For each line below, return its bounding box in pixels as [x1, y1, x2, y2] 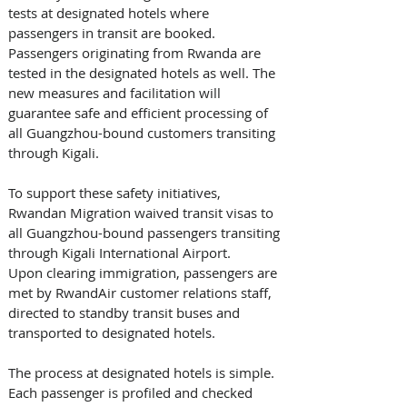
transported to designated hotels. [8, 323, 215, 342]
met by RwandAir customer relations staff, [8, 283, 275, 302]
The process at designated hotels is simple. [8, 362, 278, 382]
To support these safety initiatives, [8, 183, 224, 202]
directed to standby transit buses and [8, 303, 243, 322]
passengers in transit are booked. [8, 23, 219, 42]
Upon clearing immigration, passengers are [8, 263, 281, 282]
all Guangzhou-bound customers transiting [8, 123, 279, 142]
